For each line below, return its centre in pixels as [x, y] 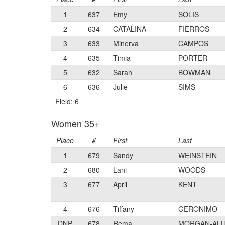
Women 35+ [76, 123]
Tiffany [124, 209]
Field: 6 [67, 101]
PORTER [193, 58]
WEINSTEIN [198, 155]
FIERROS [194, 29]
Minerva [126, 43]
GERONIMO [198, 209]
